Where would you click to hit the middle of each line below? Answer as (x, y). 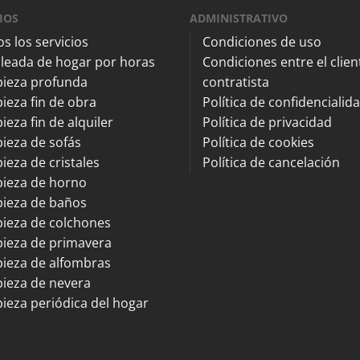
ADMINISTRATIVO (239, 18)
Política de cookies (258, 142)
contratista (236, 82)
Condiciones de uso (262, 41)
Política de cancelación (271, 162)
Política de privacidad (267, 122)
